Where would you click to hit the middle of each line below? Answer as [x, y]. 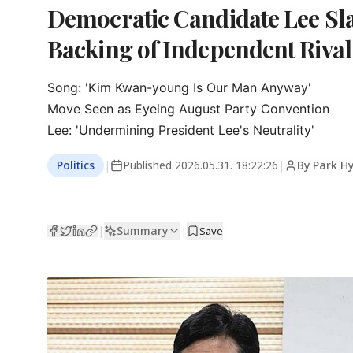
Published [149, 165]
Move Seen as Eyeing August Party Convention [188, 109]
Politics [76, 165]
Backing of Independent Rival [199, 49]
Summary [142, 230]
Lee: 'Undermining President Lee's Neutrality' [181, 130]
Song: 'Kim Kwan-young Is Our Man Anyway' [179, 87]
